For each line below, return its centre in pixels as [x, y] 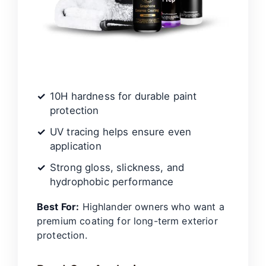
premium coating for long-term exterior [127, 221]
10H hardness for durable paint [123, 96]
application [76, 146]
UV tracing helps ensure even [121, 132]
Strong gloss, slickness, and [117, 167]
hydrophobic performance [112, 182]
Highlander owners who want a [152, 207]
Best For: [58, 207]
